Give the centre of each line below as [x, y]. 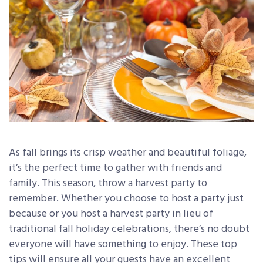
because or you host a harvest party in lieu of [111, 214]
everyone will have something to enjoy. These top [123, 245]
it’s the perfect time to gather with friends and [115, 168]
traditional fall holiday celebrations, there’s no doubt [129, 230]
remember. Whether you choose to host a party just [126, 199]
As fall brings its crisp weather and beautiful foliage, [128, 153]
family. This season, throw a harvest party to [108, 184]
